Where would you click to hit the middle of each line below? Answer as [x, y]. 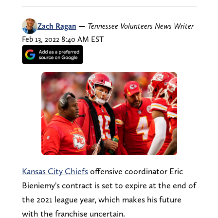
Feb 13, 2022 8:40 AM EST [63, 39]
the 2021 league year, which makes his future [101, 199]
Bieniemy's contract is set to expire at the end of [109, 185]
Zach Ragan [57, 26]
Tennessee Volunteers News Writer [140, 26]
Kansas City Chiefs [55, 171]
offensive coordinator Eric [135, 171]
